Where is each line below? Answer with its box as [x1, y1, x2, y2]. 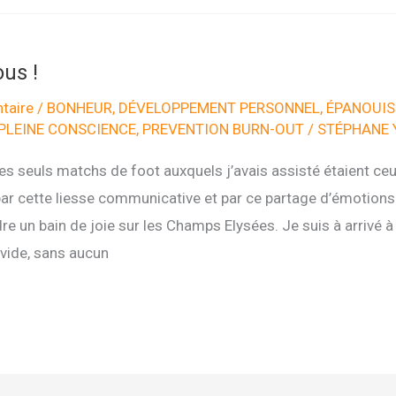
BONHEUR [46, 98, 112, 117]
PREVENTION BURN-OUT [141, 119, 304, 138]
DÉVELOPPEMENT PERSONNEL [118, 98, 320, 117]
